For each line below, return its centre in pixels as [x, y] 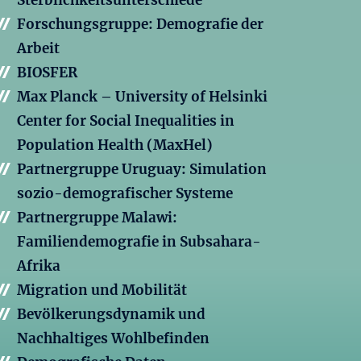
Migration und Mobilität [102, 290]
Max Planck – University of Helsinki [142, 97]
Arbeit [38, 49]
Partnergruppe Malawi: [97, 218]
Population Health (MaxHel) [115, 145]
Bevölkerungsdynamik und [111, 315]
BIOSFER [47, 73]
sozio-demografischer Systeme [125, 194]
